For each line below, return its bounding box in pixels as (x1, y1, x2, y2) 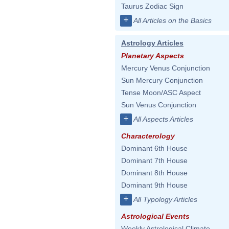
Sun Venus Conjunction (121, 101, 196, 109)
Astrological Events (121, 212, 190, 220)
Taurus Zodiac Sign (121, 2, 184, 10)
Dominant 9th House (121, 181, 188, 189)
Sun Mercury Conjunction (121, 76, 203, 84)
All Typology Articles (133, 195, 197, 203)
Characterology (121, 132, 175, 140)
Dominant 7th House (121, 156, 188, 165)
